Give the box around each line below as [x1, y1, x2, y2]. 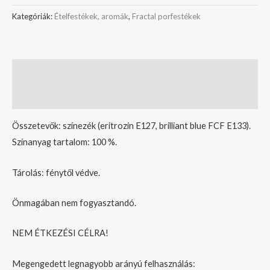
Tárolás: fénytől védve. [12, 167, 100, 178]
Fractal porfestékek [132, 11, 201, 22]
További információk [12, 91, 97, 102]
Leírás [12, 66, 37, 77]
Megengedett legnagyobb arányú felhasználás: [12, 258, 195, 269]
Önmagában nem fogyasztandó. [12, 197, 136, 208]
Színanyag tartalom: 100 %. [12, 137, 117, 148]
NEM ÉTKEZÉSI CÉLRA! [12, 228, 108, 239]
